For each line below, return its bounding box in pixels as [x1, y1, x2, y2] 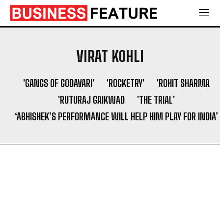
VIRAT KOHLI [76, 47, 144, 65]
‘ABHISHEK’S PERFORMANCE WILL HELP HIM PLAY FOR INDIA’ [15, 110, 218, 122]
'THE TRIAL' [137, 94, 175, 106]
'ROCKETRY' [107, 77, 144, 89]
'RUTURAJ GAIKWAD [58, 94, 125, 106]
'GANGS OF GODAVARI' [23, 77, 94, 89]
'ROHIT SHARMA [157, 77, 210, 89]
